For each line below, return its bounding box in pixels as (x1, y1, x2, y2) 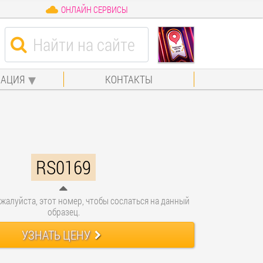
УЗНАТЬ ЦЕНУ (22, 226, 91, 243)
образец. (47, 205, 80, 218)
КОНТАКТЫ (105, 72, 153, 86)
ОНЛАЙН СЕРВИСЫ (60, 4, 128, 15)
